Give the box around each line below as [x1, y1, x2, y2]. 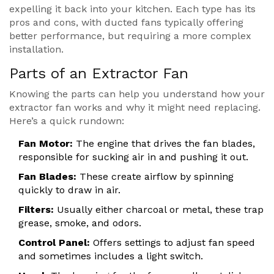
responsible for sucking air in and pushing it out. [18, 151, 248, 163]
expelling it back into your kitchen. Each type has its [9, 3, 256, 15]
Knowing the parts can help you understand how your [9, 88, 265, 100]
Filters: [18, 204, 54, 216]
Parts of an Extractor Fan [9, 65, 188, 83]
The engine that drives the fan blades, [73, 138, 255, 150]
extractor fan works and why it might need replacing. [9, 102, 261, 114]
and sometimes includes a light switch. [18, 250, 203, 262]
